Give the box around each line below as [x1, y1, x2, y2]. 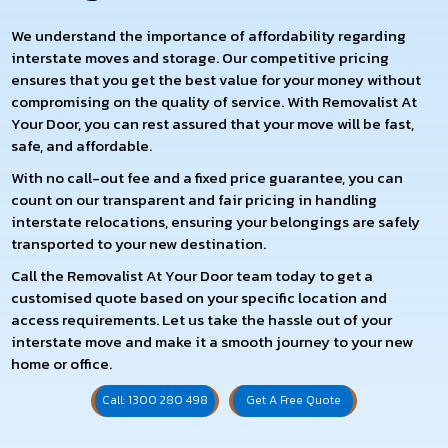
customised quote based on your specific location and [11, 285, 388, 309]
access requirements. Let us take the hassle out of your [11, 307, 393, 331]
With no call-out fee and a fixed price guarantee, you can [11, 165, 404, 189]
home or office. [11, 351, 113, 375]
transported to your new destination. [11, 231, 267, 255]
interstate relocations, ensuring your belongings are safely [11, 209, 421, 233]
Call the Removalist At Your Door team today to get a [11, 263, 374, 287]
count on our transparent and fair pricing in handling [11, 187, 378, 211]
